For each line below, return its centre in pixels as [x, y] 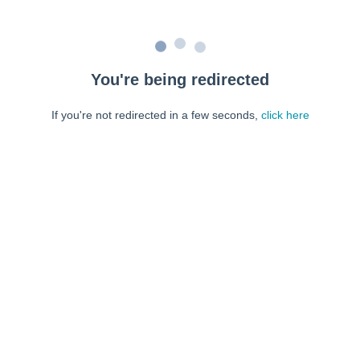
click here [285, 115]
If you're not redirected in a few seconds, [156, 115]
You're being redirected [180, 80]
